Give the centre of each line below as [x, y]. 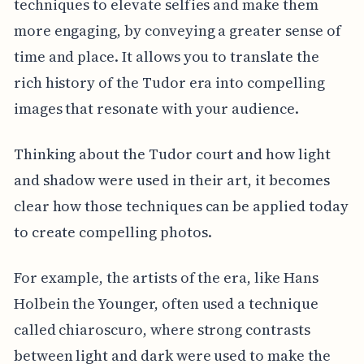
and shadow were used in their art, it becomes [171, 180]
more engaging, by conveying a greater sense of [177, 30]
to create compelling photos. [113, 232]
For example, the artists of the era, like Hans [166, 277]
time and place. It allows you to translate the [166, 56]
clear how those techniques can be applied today [181, 206]
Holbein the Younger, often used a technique [166, 303]
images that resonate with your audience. [156, 108]
